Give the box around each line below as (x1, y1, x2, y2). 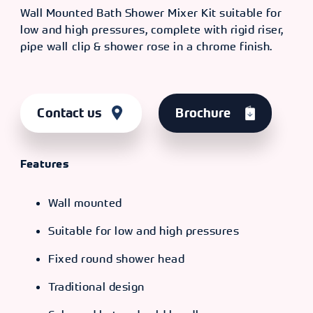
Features (20, 156, 69, 171)
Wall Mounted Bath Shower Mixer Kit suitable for (20, 6, 282, 20)
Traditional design (48, 279, 145, 294)
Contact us (37, 105, 101, 122)
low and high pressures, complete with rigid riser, (20, 22, 284, 37)
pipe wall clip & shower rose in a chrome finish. (20, 39, 272, 54)
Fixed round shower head (48, 252, 185, 266)
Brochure (175, 105, 231, 122)
